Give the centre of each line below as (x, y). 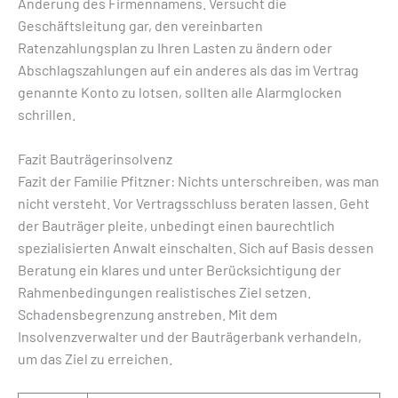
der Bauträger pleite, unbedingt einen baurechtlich (176, 226)
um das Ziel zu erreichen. (95, 359)
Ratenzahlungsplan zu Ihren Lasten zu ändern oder (175, 47)
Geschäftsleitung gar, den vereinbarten (140, 25)
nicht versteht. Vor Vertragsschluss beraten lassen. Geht (194, 203)
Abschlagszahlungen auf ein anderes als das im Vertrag (188, 69)
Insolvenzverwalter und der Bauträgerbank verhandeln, (190, 337)
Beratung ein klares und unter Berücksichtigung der (179, 270)
